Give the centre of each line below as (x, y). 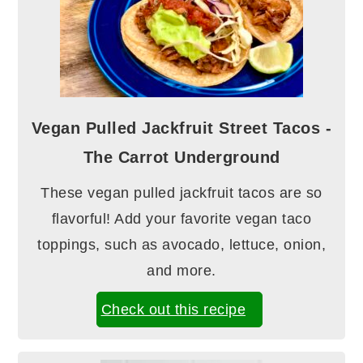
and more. (181, 271)
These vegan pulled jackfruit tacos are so (181, 193)
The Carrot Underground (181, 158)
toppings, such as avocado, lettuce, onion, (181, 245)
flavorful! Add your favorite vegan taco (181, 219)
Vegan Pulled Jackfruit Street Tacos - (181, 128)
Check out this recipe (173, 310)
